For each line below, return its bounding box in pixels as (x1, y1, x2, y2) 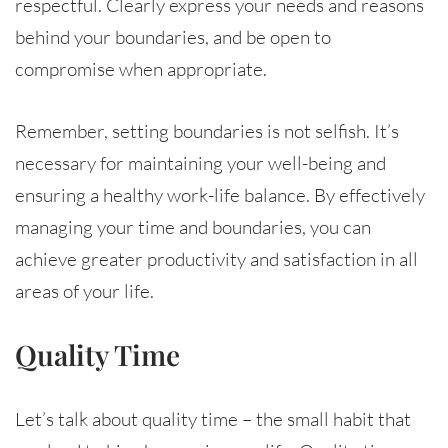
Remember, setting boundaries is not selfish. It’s (15, 118, 399, 143)
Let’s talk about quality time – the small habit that (15, 406, 411, 431)
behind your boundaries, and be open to (15, 24, 331, 49)
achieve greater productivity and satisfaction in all (15, 246, 418, 271)
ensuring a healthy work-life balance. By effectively (15, 182, 425, 207)
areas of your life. (15, 278, 154, 303)
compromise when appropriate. (15, 56, 267, 81)
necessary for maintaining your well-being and (15, 150, 386, 175)
